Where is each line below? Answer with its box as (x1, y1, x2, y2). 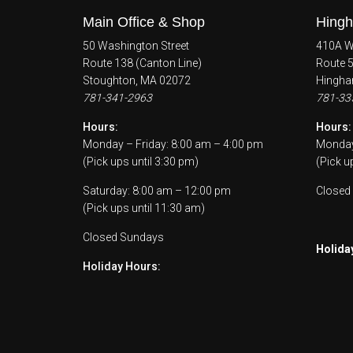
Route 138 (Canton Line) (82, 56, 202, 69)
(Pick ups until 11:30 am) (82, 201, 205, 214)
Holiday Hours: (82, 259, 161, 273)
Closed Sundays (82, 230, 164, 243)
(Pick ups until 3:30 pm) (82, 154, 199, 168)
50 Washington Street (82, 39, 189, 52)
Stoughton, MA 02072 (82, 73, 191, 87)
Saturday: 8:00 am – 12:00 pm (82, 184, 231, 197)
